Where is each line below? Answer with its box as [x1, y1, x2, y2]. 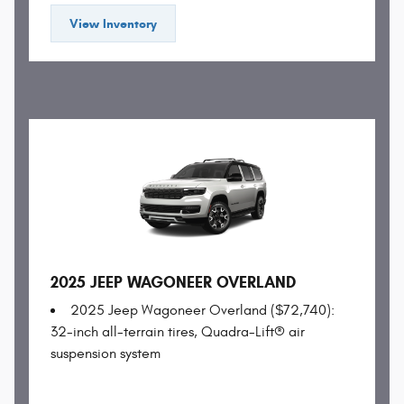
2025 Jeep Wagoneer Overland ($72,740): [70, 302, 335, 319]
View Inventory [69, 15, 157, 32]
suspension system [50, 345, 161, 363]
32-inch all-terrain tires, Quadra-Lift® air [50, 324, 305, 341]
